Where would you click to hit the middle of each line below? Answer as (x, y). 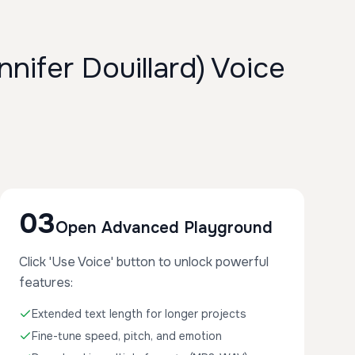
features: (46, 282)
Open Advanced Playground (164, 228)
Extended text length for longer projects (139, 314)
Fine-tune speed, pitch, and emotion (127, 336)
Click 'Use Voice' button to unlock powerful (144, 262)
